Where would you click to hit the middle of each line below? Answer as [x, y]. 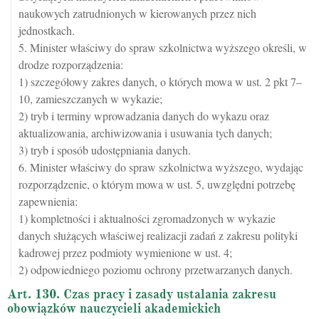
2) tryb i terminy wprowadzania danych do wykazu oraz [144, 116]
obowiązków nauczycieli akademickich [114, 308]
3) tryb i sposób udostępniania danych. [105, 150]
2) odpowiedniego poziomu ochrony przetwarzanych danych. [156, 270]
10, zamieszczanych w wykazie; [90, 99]
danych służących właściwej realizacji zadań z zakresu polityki [158, 235]
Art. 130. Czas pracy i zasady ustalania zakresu [142, 294]
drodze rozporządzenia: [71, 64]
